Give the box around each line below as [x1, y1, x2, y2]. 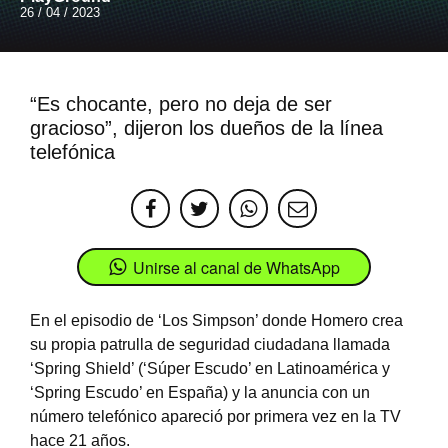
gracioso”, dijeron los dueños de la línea [30, 117, 383, 139]
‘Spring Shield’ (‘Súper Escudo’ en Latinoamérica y [30, 360, 390, 377]
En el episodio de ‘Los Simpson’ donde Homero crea [30, 312, 403, 329]
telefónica [30, 141, 115, 163]
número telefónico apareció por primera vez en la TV [30, 408, 401, 425]
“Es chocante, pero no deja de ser [30, 93, 332, 115]
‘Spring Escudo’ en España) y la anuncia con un [30, 384, 370, 401]
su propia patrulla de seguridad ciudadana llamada [30, 336, 390, 353]
